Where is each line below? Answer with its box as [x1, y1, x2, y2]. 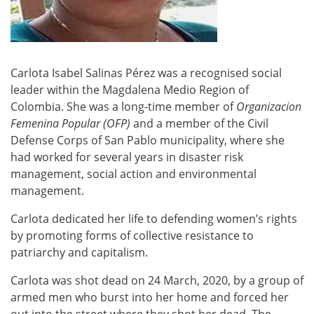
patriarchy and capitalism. [11, 244, 148, 260]
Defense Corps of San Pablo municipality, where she [11, 132, 285, 148]
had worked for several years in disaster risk [11, 149, 243, 165]
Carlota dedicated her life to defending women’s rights [11, 210, 297, 226]
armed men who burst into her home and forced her [11, 289, 289, 305]
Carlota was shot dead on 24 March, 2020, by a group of [11, 272, 303, 288]
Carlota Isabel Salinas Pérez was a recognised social [11, 64, 282, 81]
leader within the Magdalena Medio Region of [11, 81, 249, 97]
